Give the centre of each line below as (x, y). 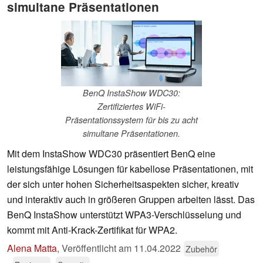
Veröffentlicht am (98, 248)
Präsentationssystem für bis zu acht (131, 120)
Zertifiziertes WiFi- (131, 107)
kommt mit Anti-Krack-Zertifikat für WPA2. (92, 230)
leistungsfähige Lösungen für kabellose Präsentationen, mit (130, 169)
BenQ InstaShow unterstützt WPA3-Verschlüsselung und (124, 215)
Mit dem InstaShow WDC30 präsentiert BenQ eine (111, 154)
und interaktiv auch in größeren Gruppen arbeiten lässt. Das (131, 200)
